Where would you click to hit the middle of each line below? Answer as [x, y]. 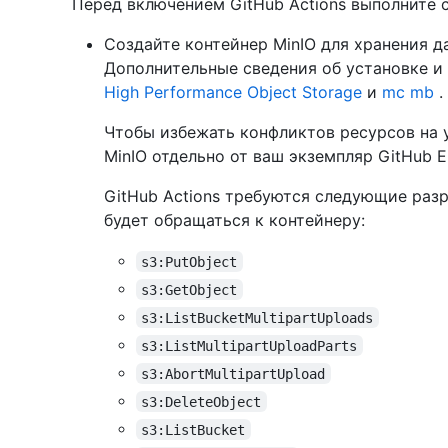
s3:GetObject [189, 289]
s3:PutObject [189, 261]
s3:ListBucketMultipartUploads [257, 317]
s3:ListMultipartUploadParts [249, 345]
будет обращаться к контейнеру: [234, 220]
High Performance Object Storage [233, 92]
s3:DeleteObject [201, 401]
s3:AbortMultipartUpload [233, 373]
